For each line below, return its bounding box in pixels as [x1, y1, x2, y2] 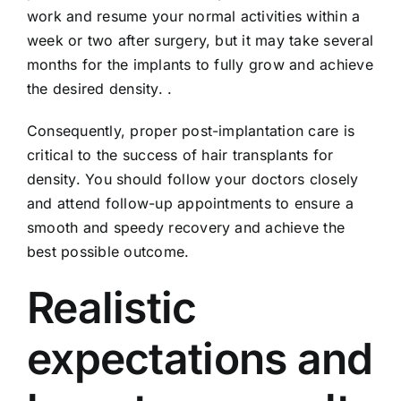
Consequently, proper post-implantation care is [27, 121, 355, 140]
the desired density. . [27, 79, 173, 98]
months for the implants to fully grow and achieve [27, 55, 373, 73]
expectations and [27, 331, 373, 385]
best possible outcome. [27, 242, 190, 260]
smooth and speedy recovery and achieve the [27, 218, 346, 236]
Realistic [27, 280, 197, 334]
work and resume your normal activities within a [27, 6, 361, 25]
